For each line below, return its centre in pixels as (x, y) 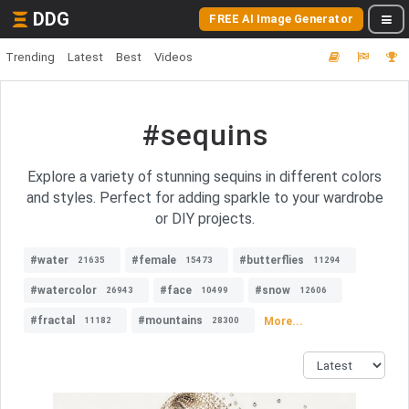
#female (154, 260)
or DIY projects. (204, 219)
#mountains (170, 320)
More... (283, 321)
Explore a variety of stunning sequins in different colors (204, 177)
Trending (30, 57)
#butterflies (272, 260)
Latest (85, 57)
